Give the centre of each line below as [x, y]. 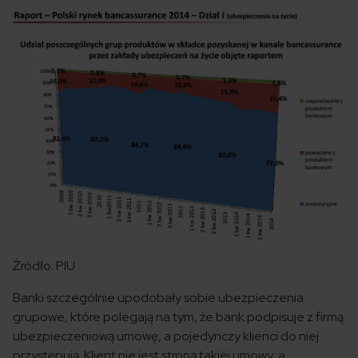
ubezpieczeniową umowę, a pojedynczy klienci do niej [166, 336]
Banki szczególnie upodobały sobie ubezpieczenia [158, 297]
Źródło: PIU [44, 265]
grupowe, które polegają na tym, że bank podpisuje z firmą [178, 316]
